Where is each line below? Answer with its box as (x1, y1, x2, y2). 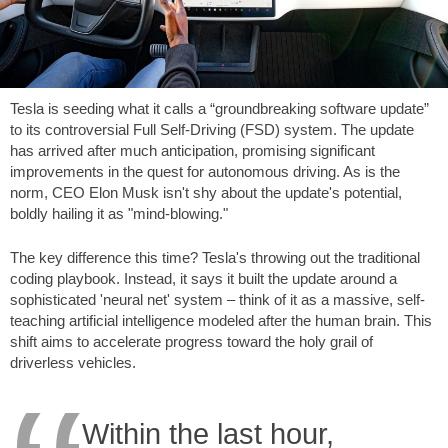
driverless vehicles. (10, 353, 136, 371)
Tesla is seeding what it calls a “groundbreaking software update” (10, 100, 429, 117)
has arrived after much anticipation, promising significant (10, 142, 375, 159)
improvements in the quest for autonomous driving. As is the (10, 163, 400, 180)
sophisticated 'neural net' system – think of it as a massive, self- (10, 290, 425, 308)
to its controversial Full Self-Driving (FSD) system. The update (10, 121, 414, 138)
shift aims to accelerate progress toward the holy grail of (10, 332, 373, 350)
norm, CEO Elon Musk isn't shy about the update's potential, (10, 184, 402, 201)
